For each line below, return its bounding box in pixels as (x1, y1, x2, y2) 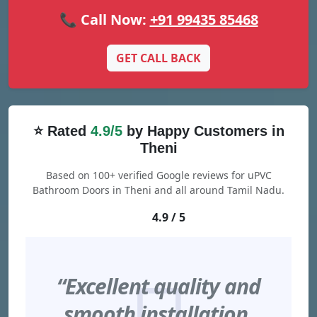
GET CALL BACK (116, 50, 201, 67)
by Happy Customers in (122, 123, 284, 139)
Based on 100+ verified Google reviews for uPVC (45, 168, 272, 183)
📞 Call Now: (59, 10, 150, 30)
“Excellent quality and (57, 272, 260, 301)
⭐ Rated (33, 123, 91, 139)
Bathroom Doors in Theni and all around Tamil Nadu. (33, 183, 284, 197)
